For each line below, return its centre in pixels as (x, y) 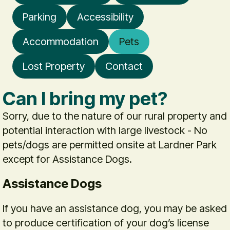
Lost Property (54, 66)
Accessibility (105, 17)
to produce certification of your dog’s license (106, 223)
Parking (40, 17)
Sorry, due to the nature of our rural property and (115, 116)
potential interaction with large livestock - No (105, 130)
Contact (124, 66)
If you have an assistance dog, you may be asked (115, 208)
